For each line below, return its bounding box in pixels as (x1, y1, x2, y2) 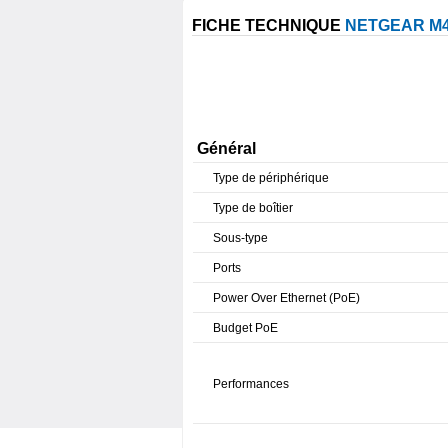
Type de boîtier (213, 200, 293, 215)
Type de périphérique (213, 170, 329, 185)
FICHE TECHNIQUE (192, 16, 345, 34)
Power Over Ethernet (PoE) (213, 290, 360, 305)
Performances (213, 376, 289, 391)
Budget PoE (213, 320, 278, 335)
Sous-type (213, 230, 268, 245)
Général (197, 139, 256, 157)
